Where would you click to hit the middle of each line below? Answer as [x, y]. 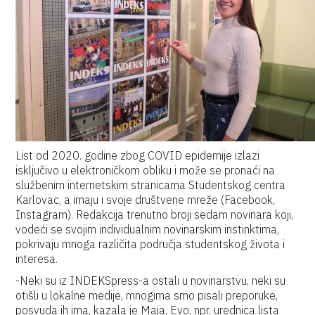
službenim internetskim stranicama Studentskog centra [151, 185]
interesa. [37, 259]
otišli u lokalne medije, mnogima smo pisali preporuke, [147, 295]
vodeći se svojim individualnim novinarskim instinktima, [148, 229]
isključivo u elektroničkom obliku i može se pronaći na [146, 170]
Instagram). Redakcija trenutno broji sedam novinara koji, [155, 214]
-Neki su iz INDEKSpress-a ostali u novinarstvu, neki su [151, 281]
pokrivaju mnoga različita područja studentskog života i [150, 244]
